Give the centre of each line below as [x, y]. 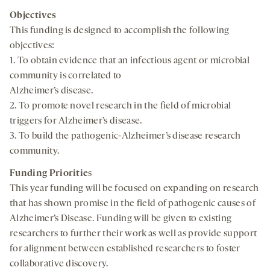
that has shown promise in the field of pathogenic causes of [133, 204]
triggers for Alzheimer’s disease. [76, 121]
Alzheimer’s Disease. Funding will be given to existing [121, 219]
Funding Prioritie [49, 174]
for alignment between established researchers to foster [125, 249]
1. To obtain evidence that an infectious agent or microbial [130, 61]
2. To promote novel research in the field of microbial [121, 106]
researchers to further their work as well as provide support [133, 234]
